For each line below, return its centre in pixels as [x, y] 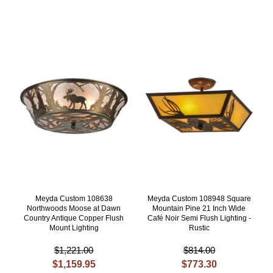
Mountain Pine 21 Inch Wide [199, 209]
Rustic [199, 228]
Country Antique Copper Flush [74, 218]
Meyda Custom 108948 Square [199, 199]
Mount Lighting [74, 228]
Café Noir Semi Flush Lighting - [199, 218]
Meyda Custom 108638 [74, 199]
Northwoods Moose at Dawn [74, 209]
